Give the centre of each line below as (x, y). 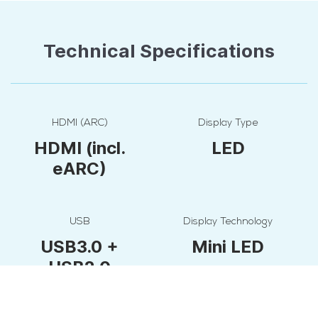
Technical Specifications (159, 50)
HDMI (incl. (79, 148)
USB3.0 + (79, 246)
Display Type (228, 123)
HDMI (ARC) (79, 123)
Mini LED (228, 246)
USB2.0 (79, 267)
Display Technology (228, 221)
